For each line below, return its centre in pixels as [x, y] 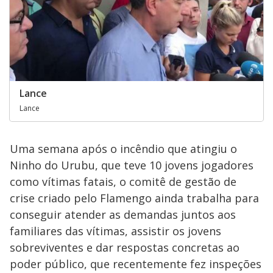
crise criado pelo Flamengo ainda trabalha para [134, 198]
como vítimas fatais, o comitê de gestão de [123, 182]
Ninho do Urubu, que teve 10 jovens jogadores [132, 165]
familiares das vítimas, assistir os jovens [115, 231]
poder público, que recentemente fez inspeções [136, 264]
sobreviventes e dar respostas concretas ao [125, 248]
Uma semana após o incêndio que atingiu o [123, 149]
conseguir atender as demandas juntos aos [123, 215]
